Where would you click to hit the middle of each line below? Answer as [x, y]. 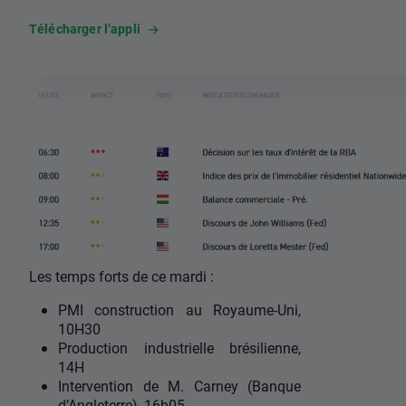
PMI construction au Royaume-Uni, [179, 310]
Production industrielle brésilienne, [179, 348]
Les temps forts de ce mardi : [121, 276]
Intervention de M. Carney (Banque [179, 386]
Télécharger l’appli [85, 29]
